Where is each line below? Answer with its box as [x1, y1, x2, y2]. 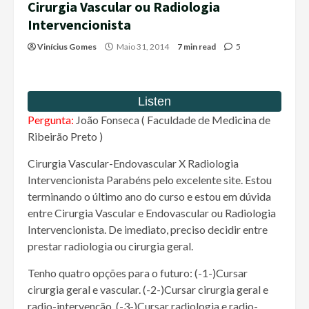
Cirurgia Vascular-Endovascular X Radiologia [28, 157, 239, 170]
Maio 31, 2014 [115, 41, 170, 52]
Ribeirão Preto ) [28, 130, 103, 143]
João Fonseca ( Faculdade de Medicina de [76, 113, 270, 127]
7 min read [177, 41, 216, 52]
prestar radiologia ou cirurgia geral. [28, 239, 193, 253]
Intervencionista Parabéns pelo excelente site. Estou [28, 173, 272, 187]
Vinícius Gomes [37, 41, 97, 52]
